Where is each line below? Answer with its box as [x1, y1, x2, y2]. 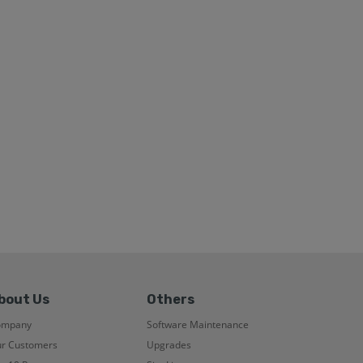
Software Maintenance [147, 317, 249, 331]
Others [147, 291, 194, 307]
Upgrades [147, 337, 191, 352]
